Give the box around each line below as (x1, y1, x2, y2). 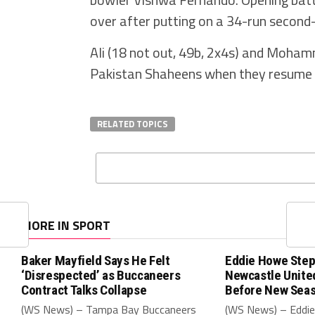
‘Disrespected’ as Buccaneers (21, 267, 181, 283)
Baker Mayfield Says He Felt (21, 252, 170, 269)
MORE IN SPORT (21, 216, 110, 235)
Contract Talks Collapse (21, 282, 147, 298)
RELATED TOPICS (97, 117, 168, 131)
